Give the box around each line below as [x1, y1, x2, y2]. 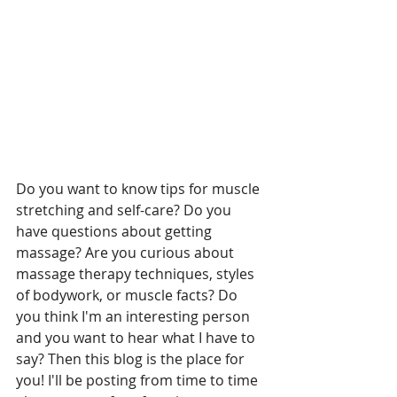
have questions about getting [16, 222, 215, 242]
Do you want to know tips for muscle [16, 179, 263, 199]
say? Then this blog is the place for [16, 349, 248, 370]
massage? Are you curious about [16, 243, 237, 263]
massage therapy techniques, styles [16, 264, 258, 284]
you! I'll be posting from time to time [16, 370, 261, 391]
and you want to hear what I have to [16, 328, 259, 348]
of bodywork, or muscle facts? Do [16, 285, 241, 306]
